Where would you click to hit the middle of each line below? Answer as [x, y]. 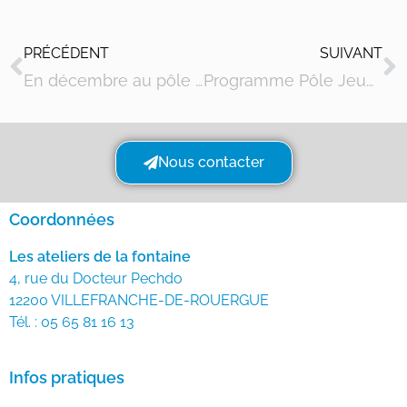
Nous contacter [211, 163]
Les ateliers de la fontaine [100, 257]
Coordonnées [62, 220]
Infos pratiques [67, 378]
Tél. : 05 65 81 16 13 [72, 323]
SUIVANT [351, 54]
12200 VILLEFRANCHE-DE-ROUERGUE [139, 301]
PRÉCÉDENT [66, 54]
